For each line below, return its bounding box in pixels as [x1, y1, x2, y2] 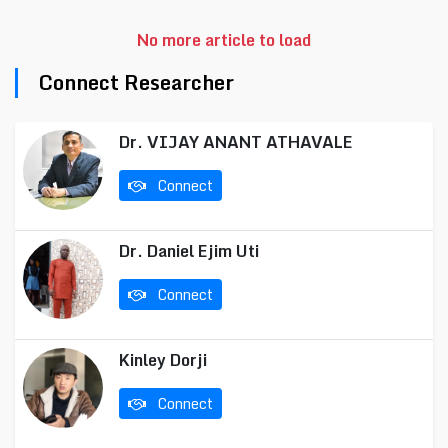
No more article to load [137, 27, 311, 53]
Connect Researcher [38, 66, 234, 99]
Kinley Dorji [119, 347, 207, 373]
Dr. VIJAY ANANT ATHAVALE [119, 129, 353, 155]
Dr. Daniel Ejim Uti [119, 238, 259, 264]
